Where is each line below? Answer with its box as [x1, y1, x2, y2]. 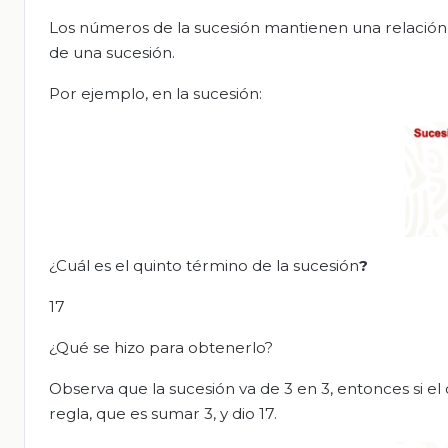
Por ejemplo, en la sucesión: [49, 83, 262, 103]
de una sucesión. [49, 42, 175, 62]
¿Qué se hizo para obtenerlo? [49, 338, 273, 358]
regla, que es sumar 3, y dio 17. [49, 404, 277, 424]
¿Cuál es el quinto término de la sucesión [49, 256, 359, 276]
